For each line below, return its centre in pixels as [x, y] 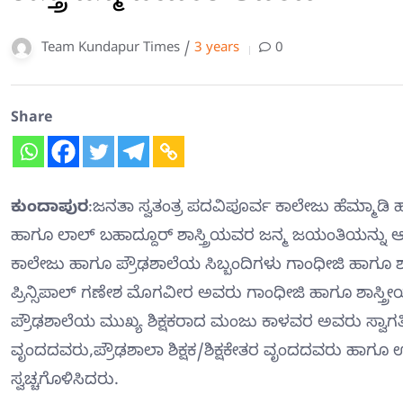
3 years [217, 49]
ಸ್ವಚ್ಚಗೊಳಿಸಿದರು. [65, 381]
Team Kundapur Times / [118, 49]
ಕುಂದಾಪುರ [49, 209]
